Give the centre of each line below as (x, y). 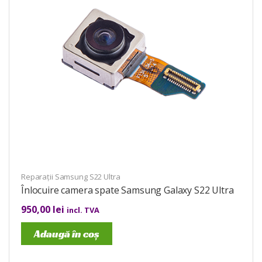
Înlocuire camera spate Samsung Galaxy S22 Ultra (127, 190)
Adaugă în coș (67, 234)
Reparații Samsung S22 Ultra (71, 177)
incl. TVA (83, 210)
